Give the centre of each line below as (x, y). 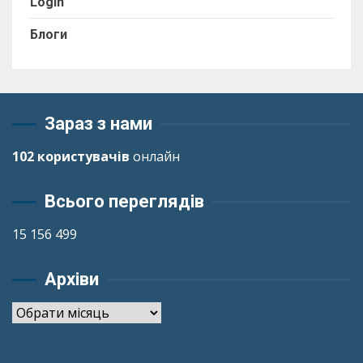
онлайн (155, 157)
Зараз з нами (98, 124)
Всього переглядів (124, 202)
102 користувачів (71, 157)
